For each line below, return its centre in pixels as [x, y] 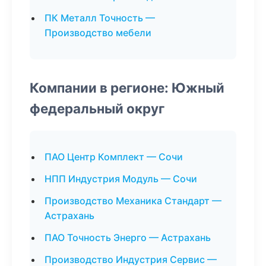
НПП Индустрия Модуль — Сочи [121, 179]
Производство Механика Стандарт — [133, 201]
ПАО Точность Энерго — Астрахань [128, 237]
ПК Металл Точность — [100, 18]
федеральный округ [97, 108]
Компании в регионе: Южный [127, 88]
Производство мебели [98, 33]
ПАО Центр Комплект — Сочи [114, 157]
